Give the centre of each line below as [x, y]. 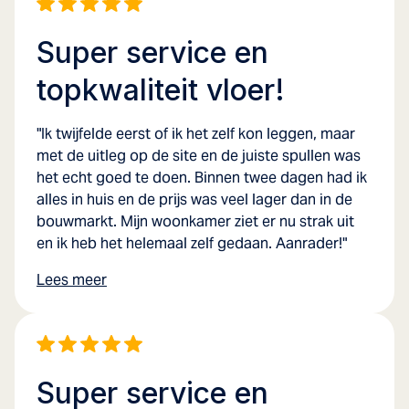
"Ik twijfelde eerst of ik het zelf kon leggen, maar [196, 133]
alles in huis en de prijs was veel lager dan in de [194, 199]
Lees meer [72, 279]
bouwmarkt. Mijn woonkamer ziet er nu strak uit [195, 221]
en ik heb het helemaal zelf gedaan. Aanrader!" [192, 243]
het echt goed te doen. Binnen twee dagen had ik [202, 177]
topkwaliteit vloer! [161, 89]
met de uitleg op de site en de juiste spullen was [199, 155]
